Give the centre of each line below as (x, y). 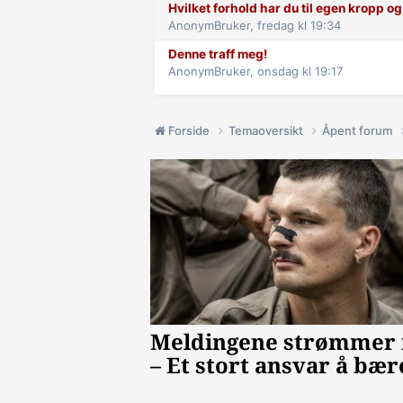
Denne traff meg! (218, 54)
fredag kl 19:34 (299, 26)
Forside (189, 131)
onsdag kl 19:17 (300, 72)
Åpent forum (358, 131)
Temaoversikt (267, 131)
